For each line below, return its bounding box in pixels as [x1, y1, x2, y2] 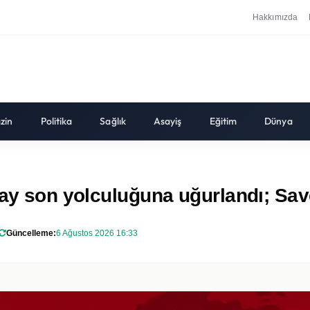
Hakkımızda [253, 12, 298, 22]
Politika [40, 115, 73, 127]
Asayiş [153, 115, 182, 127]
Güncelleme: [6, 228, 56, 238]
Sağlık [100, 115, 126, 127]
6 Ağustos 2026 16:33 [56, 228, 138, 238]
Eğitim [209, 115, 237, 127]
